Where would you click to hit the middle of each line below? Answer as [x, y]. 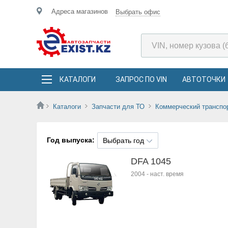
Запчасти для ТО [118, 107]
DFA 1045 [151, 161]
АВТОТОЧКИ [204, 79]
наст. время [167, 174]
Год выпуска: [71, 140]
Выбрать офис [138, 12]
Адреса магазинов [80, 11]
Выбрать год [123, 140]
